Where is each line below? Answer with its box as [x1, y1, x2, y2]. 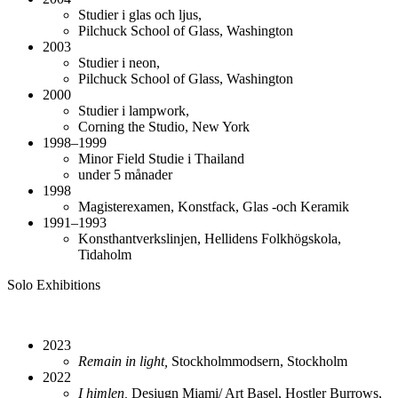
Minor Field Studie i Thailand [78, 150, 244, 166]
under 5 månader [78, 166, 172, 182]
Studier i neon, [78, 54, 160, 70]
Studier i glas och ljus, [78, 6, 202, 22]
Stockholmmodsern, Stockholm [168, 353, 347, 369]
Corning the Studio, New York [78, 118, 250, 134]
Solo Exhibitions [7, 276, 100, 292]
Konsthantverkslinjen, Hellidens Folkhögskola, [78, 230, 341, 246]
